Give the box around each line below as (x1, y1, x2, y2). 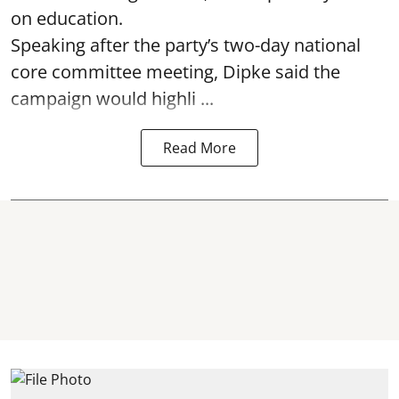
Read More (163, 138, 236, 158)
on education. (11, 6, 123, 30)
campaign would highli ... (11, 86, 214, 110)
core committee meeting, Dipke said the (11, 60, 340, 84)
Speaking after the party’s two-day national (11, 33, 361, 57)
